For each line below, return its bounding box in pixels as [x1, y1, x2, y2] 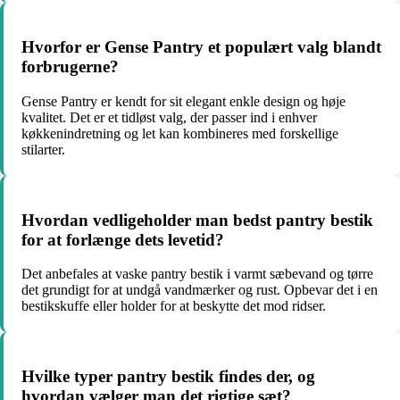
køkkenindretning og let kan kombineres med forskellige [21, 125, 338, 141]
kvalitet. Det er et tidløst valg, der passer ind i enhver [21, 109, 317, 125]
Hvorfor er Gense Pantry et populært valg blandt [21, 37, 381, 57]
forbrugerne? [21, 57, 119, 77]
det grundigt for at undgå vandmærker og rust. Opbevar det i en [21, 282, 378, 298]
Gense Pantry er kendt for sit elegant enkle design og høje [21, 93, 346, 109]
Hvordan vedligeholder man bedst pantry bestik [21, 210, 373, 229]
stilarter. [21, 141, 65, 157]
